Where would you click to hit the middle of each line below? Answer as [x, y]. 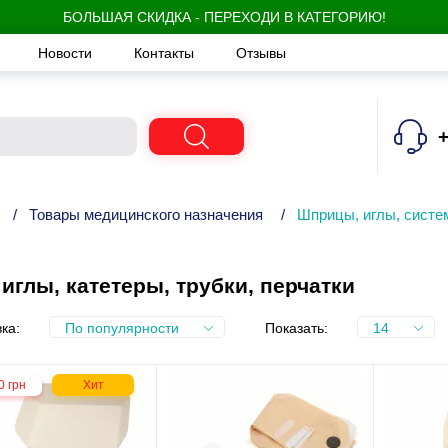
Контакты [166, 52]
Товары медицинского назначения [146, 214]
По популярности [122, 328]
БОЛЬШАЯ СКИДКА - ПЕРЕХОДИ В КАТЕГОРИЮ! [224, 17]
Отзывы [261, 52]
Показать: [296, 328]
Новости [67, 52]
